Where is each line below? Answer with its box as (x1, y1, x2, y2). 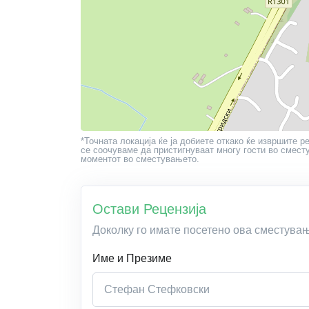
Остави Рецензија (92, 201, 206, 217)
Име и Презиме (92, 252, 172, 264)
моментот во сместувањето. (81, 154, 199, 164)
